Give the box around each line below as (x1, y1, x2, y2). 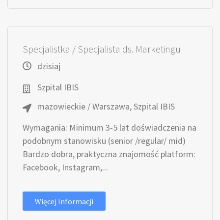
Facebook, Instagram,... (23, 162, 108, 173)
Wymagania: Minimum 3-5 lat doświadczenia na (23, 122, 196, 133)
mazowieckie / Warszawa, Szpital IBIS (37, 101, 175, 112)
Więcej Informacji (35, 196, 93, 206)
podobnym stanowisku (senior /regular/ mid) (23, 135, 186, 146)
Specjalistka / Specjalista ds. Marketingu (23, 43, 181, 55)
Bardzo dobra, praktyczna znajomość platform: (23, 148, 195, 160)
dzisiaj (37, 60, 60, 72)
